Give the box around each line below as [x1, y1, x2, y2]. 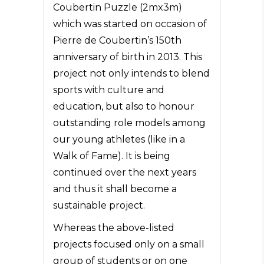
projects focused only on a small [53, 239, 204, 250]
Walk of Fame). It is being [53, 150, 170, 161]
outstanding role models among [53, 117, 206, 128]
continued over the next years [53, 167, 196, 178]
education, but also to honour [53, 101, 194, 112]
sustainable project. [53, 200, 145, 211]
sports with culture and [53, 84, 164, 95]
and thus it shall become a [53, 183, 177, 194]
